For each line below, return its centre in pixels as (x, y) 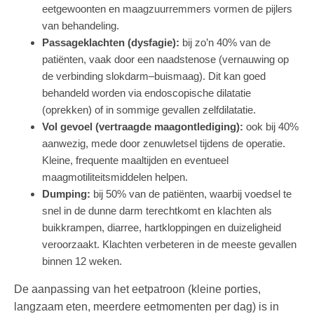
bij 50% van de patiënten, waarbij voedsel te (191, 194)
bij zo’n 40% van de (225, 43)
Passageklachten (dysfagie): (111, 43)
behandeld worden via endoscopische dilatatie (146, 93)
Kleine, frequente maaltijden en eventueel (135, 161)
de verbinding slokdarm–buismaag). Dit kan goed (154, 76)
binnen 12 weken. (82, 261)
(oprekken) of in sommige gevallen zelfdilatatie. (149, 110)
